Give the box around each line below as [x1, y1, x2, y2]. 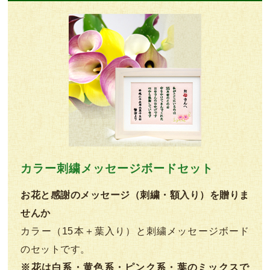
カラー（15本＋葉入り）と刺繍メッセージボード [20, 226, 250, 237]
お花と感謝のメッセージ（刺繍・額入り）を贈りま [20, 190, 250, 201]
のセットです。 [20, 244, 90, 255]
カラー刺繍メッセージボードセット [20, 162, 213, 175]
